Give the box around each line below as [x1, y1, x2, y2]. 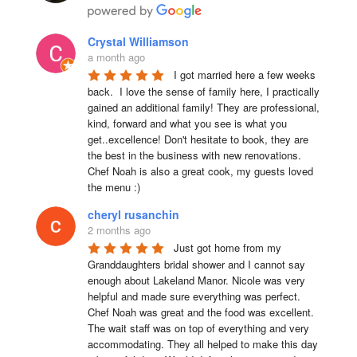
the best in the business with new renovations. [87, 147, 301, 163]
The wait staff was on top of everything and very [87, 320, 309, 335]
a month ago [87, 49, 145, 65]
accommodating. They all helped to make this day [87, 335, 318, 351]
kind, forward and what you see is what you [87, 115, 287, 131]
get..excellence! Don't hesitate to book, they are [87, 131, 308, 147]
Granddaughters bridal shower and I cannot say [87, 256, 305, 272]
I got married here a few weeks [173, 66, 316, 82]
